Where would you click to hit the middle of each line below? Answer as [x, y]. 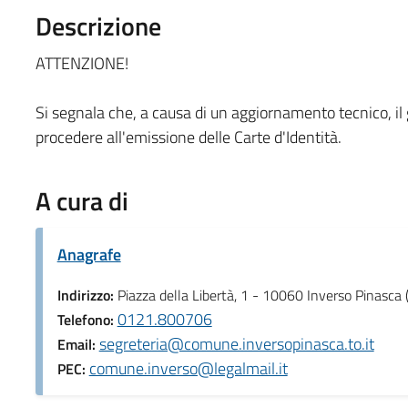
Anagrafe [89, 254]
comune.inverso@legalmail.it [188, 368]
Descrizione [98, 25]
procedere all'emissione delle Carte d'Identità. [188, 137]
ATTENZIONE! [82, 63]
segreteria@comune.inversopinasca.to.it [236, 343]
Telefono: [87, 319]
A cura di [82, 200]
